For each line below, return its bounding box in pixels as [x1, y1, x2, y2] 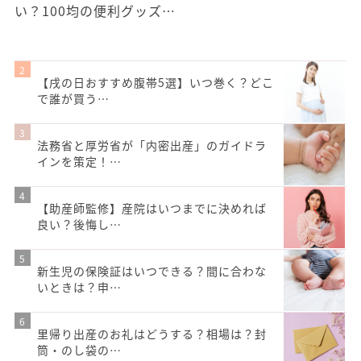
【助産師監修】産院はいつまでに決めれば [37, 200, 267, 217]
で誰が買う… [37, 90, 110, 107]
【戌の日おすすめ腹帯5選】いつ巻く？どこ [37, 74, 274, 91]
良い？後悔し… [37, 216, 122, 233]
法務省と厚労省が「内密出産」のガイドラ [37, 137, 267, 154]
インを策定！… [37, 153, 122, 170]
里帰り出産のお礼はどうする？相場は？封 [37, 326, 267, 342]
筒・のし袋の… [37, 342, 122, 359]
